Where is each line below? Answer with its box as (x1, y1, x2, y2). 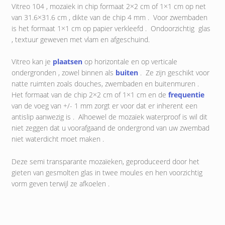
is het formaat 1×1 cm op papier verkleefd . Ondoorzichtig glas (11, 23, 210, 33)
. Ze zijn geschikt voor (138, 68, 209, 78)
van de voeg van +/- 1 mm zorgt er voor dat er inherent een (11, 101, 197, 111)
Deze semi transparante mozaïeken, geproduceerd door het (11, 157, 199, 167)
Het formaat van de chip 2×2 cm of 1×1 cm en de (11, 90, 168, 100)
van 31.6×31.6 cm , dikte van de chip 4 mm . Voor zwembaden (11, 12, 207, 22)
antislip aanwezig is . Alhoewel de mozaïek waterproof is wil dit (11, 112, 207, 122)
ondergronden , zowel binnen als (11, 68, 116, 78)
